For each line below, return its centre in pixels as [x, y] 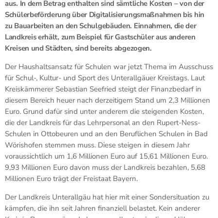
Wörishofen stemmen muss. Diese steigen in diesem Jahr [97, 145]
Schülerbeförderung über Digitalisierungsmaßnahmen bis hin [105, 14]
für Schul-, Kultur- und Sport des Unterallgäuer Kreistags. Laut [105, 78]
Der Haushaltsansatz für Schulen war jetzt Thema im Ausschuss [109, 66]
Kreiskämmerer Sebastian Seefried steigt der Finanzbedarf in [103, 89]
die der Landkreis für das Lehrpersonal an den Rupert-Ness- [103, 122]
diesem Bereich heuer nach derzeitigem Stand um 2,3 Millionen [108, 100]
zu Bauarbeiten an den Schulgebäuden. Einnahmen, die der [101, 26]
